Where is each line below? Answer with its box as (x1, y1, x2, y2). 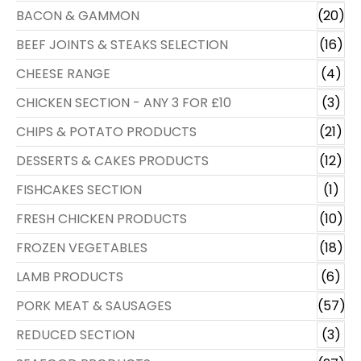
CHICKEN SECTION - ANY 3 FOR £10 (16, 93, 231, 112)
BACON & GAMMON (16, 6, 139, 25)
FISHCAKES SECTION (16, 180, 142, 199)
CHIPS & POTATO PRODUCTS (16, 122, 197, 141)
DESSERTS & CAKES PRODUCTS (16, 151, 209, 170)
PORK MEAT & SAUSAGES (16, 296, 172, 315)
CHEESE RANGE (16, 64, 110, 83)
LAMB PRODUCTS (16, 267, 123, 286)
